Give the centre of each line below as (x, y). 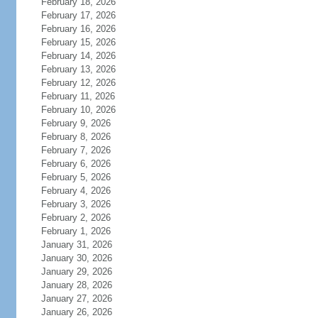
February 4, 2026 (76, 191)
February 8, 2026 (76, 137)
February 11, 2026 (78, 96)
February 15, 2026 (78, 42)
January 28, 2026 (76, 285)
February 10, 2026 (78, 110)
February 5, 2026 (76, 177)
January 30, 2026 (76, 258)
